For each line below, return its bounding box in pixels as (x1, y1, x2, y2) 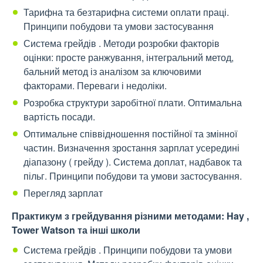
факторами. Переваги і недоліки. (23, 79, 167, 93)
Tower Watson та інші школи (12, 223, 140, 237)
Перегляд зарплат (23, 186, 103, 200)
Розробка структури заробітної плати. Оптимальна (23, 96, 242, 110)
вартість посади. (23, 110, 95, 124)
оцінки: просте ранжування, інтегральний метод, (23, 50, 234, 65)
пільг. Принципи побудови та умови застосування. (23, 169, 242, 183)
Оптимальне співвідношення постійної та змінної (23, 127, 237, 141)
